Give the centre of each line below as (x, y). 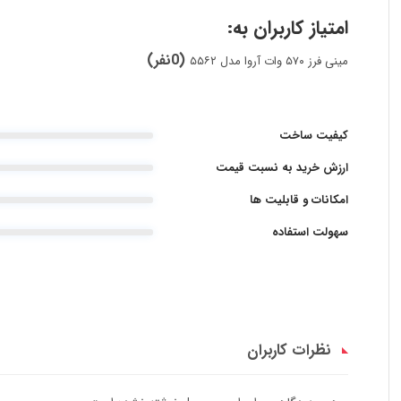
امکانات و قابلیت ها (299, 200)
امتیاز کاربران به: (287, 29)
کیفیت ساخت (313, 135)
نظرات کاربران (288, 351)
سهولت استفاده (310, 232)
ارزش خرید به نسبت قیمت (282, 167)
